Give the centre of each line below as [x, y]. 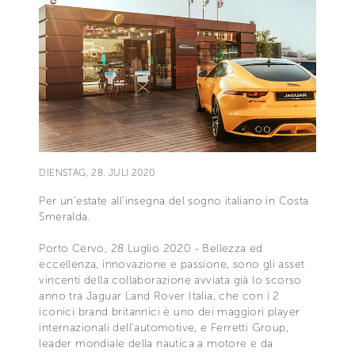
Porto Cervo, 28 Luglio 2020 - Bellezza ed [151, 248]
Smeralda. [65, 216]
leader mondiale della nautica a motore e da [156, 343]
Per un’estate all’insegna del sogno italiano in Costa [174, 200]
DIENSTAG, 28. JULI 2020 [97, 172]
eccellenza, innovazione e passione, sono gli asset [172, 264]
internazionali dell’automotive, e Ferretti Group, [164, 327]
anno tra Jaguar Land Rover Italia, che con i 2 [159, 296]
